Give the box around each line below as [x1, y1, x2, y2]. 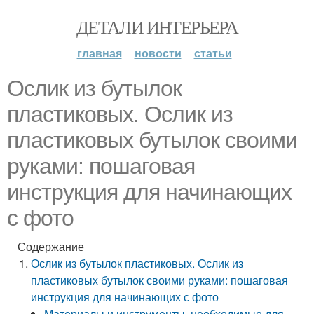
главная [76, 45, 122, 61]
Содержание [18, 238, 84, 254]
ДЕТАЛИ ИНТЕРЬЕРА [76, 15, 238, 39]
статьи [193, 45, 232, 61]
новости [134, 45, 182, 61]
